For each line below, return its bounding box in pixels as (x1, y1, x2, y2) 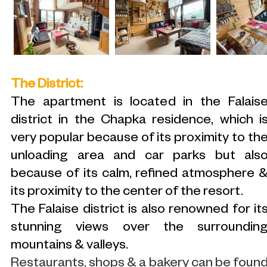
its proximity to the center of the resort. (11, 185, 246, 200)
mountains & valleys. (11, 238, 131, 254)
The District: (11, 77, 83, 93)
